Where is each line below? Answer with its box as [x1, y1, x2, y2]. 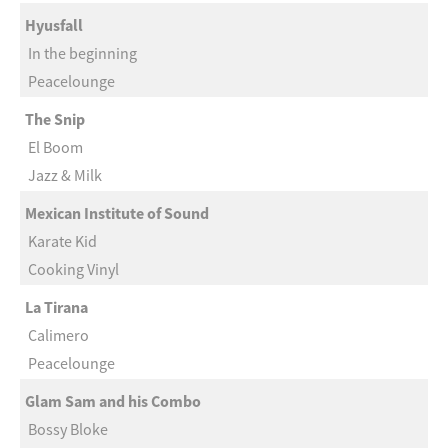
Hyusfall [25, 15, 83, 35]
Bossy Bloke [28, 419, 108, 439]
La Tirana [25, 297, 88, 317]
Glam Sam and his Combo [25, 391, 201, 411]
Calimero [28, 325, 89, 345]
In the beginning [28, 43, 137, 63]
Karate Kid [28, 231, 97, 251]
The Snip [25, 109, 85, 129]
